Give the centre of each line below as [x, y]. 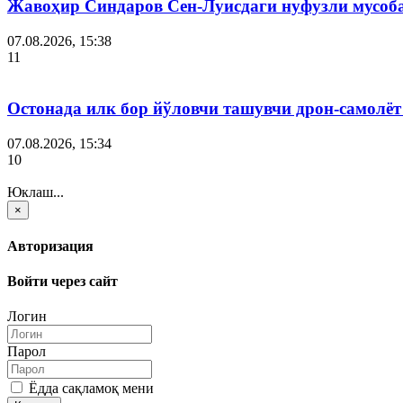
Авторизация [50, 246]
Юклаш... [36, 192]
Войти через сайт [63, 282]
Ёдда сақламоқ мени [90, 389]
